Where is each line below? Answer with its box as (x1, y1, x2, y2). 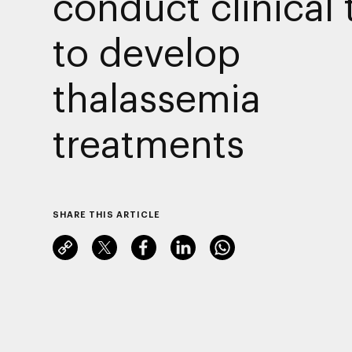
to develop (52, 29, 240, 74)
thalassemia (52, 75, 261, 119)
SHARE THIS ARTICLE (52, 208, 160, 219)
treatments (52, 120, 244, 165)
